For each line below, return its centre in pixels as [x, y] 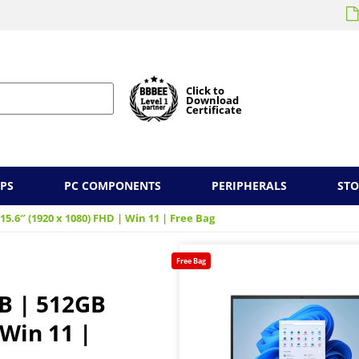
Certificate [214, 110]
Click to [205, 91]
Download [212, 100]
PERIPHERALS [249, 186]
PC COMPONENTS [113, 186]
